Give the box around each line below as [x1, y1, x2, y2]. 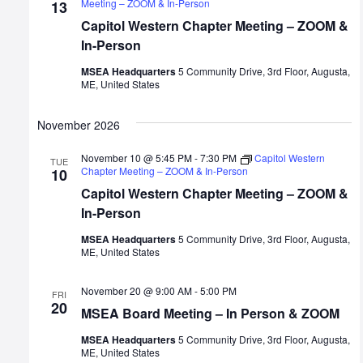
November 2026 [37, 117, 120, 134]
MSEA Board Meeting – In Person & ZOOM [81, 304, 340, 323]
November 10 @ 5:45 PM [81, 151, 192, 165]
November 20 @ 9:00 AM [81, 284, 192, 298]
